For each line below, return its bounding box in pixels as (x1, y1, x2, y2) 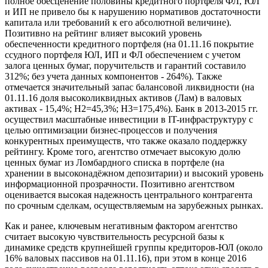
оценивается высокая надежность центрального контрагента (5, 190, 252, 200)
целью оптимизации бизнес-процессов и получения (5, 125, 217, 136)
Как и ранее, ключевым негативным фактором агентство (5, 221, 237, 232)
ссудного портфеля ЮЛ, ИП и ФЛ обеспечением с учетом (5, 50, 240, 60)
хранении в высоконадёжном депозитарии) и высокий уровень (5, 168, 263, 179)
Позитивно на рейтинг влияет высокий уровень (5, 28, 202, 39)
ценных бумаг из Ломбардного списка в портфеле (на (5, 157, 224, 168)
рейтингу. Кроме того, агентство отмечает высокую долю (5, 147, 240, 157)
